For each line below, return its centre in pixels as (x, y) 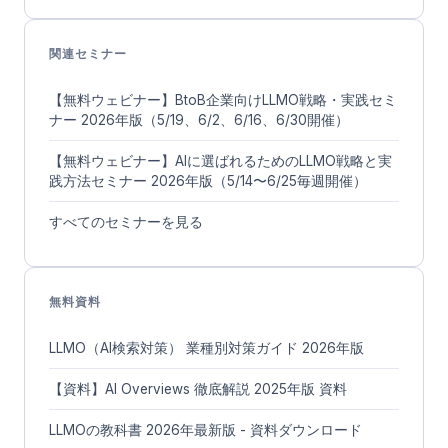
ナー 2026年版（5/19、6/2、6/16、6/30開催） (199, 119)
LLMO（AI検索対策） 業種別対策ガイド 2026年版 (206, 347)
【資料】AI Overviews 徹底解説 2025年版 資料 (198, 388)
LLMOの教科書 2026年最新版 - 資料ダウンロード (205, 429)
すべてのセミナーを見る (126, 221)
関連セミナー (88, 53)
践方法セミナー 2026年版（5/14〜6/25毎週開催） (208, 180)
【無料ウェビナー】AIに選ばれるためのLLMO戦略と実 (220, 160)
